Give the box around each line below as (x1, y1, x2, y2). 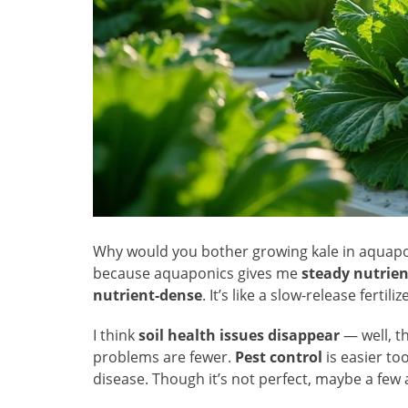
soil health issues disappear (138, 325, 340, 346)
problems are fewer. (93, 347, 235, 368)
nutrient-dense (93, 285, 202, 306)
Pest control (235, 347, 322, 368)
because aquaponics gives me (93, 263, 301, 284)
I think (93, 325, 138, 346)
